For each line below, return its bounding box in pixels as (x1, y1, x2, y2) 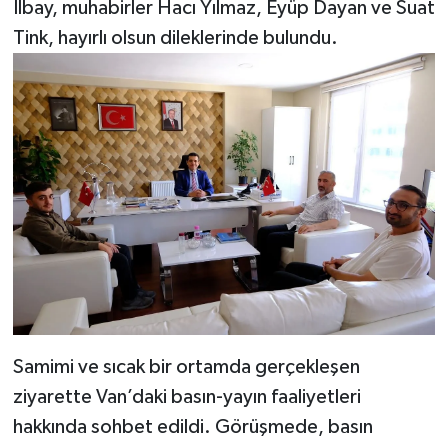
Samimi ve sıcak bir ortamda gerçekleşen (12, 356, 360, 377)
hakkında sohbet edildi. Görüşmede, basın (12, 416, 373, 437)
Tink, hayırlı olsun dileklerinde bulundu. (12, 28, 338, 49)
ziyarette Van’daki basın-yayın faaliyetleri (12, 386, 361, 407)
